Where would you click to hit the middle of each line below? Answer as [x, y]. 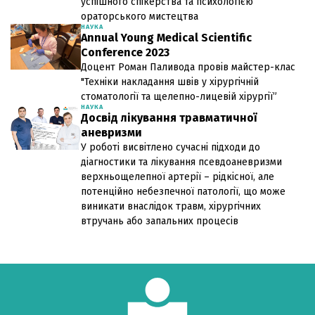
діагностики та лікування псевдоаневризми [181, 162]
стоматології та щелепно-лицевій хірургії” [179, 96]
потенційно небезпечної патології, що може [183, 191]
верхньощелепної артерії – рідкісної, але [178, 176]
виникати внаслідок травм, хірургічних [171, 206]
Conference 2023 [125, 52]
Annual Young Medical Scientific [166, 37]
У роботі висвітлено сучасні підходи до [171, 147]
